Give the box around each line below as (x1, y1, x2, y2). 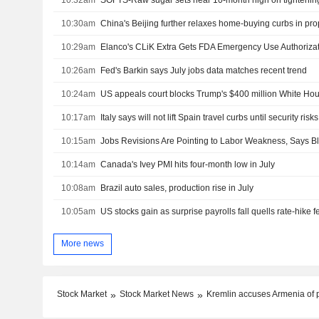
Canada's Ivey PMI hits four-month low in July (100, 159, 276, 169)
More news (61, 239, 104, 249)
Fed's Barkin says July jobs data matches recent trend (100, 65, 308, 75)
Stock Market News (119, 288, 194, 299)
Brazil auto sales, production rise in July (100, 182, 254, 193)
